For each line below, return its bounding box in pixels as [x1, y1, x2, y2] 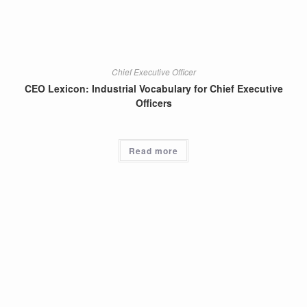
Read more [129, 144, 178, 157]
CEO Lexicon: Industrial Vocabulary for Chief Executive [24, 81, 283, 95]
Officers [135, 95, 172, 110]
